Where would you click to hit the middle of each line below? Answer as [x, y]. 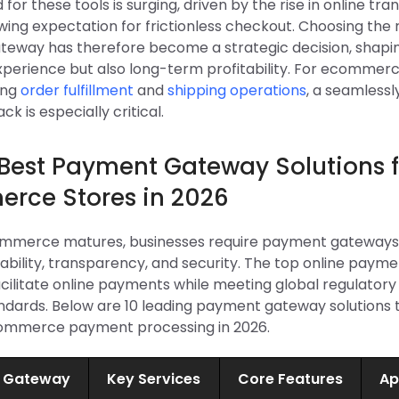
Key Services [154, 379]
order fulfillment [77, 90]
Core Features [290, 379]
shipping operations [236, 90]
